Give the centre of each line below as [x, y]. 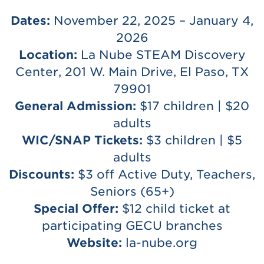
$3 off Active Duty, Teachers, [165, 174]
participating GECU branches [132, 225]
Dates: [30, 20]
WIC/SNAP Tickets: [82, 140]
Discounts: [42, 174]
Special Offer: [76, 208]
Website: [94, 242]
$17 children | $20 [193, 106]
